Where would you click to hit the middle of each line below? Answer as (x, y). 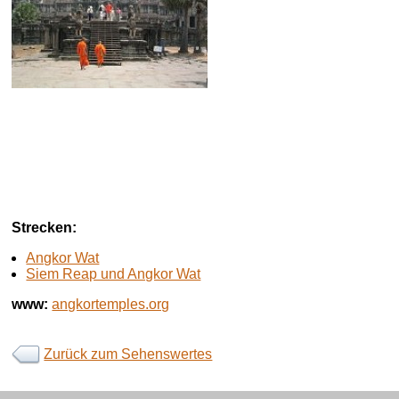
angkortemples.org (111, 304)
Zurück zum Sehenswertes (128, 354)
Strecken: (45, 227)
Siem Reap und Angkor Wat (114, 273)
